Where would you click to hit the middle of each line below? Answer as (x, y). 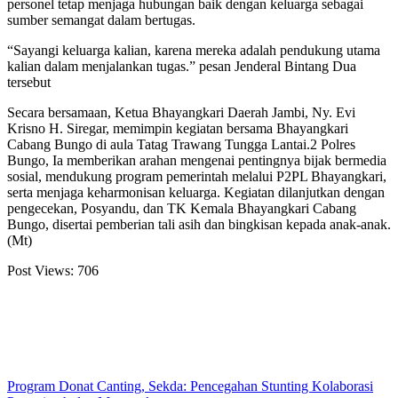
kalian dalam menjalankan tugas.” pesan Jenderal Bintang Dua (182, 67)
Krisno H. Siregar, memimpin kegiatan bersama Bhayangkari (178, 129)
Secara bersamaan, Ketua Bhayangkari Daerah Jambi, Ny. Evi (181, 113)
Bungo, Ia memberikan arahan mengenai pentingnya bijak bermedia (197, 161)
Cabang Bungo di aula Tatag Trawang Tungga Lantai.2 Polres (181, 145)
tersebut (29, 83)
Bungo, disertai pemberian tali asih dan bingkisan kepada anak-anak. (199, 225)
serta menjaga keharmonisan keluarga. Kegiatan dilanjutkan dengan (196, 193)
